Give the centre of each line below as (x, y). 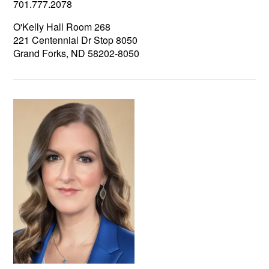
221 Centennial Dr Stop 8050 (76, 40)
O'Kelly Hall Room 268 (62, 26)
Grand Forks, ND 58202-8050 (77, 53)
